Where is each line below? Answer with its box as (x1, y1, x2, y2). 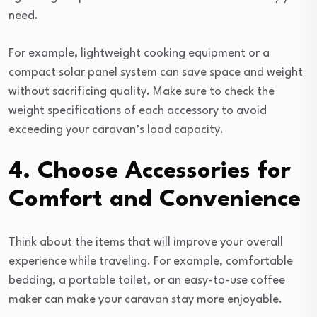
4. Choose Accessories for (8, 159, 291, 183)
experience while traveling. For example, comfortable (8, 255, 293, 267)
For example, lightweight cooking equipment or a (8, 47, 270, 59)
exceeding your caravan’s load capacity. (8, 123, 224, 136)
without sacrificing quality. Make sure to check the (8, 85, 275, 98)
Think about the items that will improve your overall (8, 236, 283, 248)
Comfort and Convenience (8, 188, 301, 212)
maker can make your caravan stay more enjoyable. (8, 293, 282, 306)
